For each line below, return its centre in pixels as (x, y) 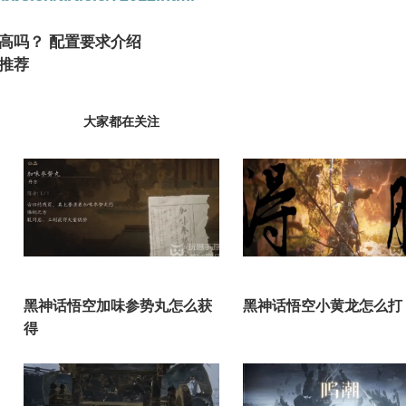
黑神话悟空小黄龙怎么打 (323, 306)
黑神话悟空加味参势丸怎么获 (118, 306)
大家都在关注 (121, 121)
